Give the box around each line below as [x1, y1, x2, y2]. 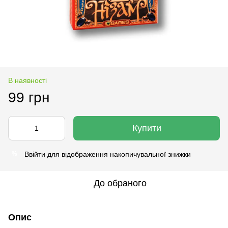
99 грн [8, 89, 49, 105]
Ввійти [24, 150, 45, 158]
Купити [132, 123, 161, 133]
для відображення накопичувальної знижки [45, 150, 191, 158]
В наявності [8, 76, 47, 84]
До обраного [94, 178, 147, 188]
